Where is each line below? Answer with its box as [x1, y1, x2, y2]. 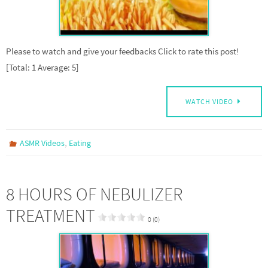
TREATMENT [6, 204, 95, 227]
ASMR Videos [20, 138, 65, 149]
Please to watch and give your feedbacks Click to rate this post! [6, 45, 239, 57]
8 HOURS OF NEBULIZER [6, 182, 183, 206]
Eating [69, 138, 92, 149]
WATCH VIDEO [185, 97, 234, 106]
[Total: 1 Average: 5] [6, 61, 79, 73]
